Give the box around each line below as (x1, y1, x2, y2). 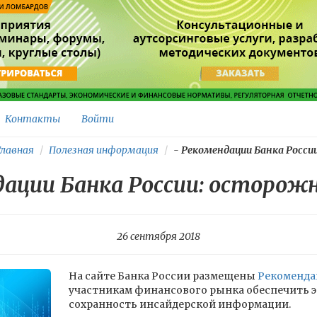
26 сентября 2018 (117, 230, 200, 243)
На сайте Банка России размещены (68, 270, 258, 282)
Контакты (5, 113, 60, 125)
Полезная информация (49, 144, 158, 156)
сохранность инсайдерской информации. (68, 298, 291, 311)
